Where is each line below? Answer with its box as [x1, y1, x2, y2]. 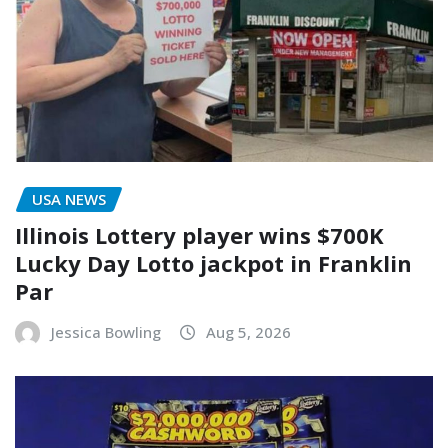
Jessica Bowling [51, 322, 161, 343]
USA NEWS [32, 188, 106, 209]
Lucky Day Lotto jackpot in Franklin [15, 248, 412, 279]
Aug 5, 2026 [206, 322, 291, 343]
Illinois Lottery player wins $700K [15, 220, 384, 251]
